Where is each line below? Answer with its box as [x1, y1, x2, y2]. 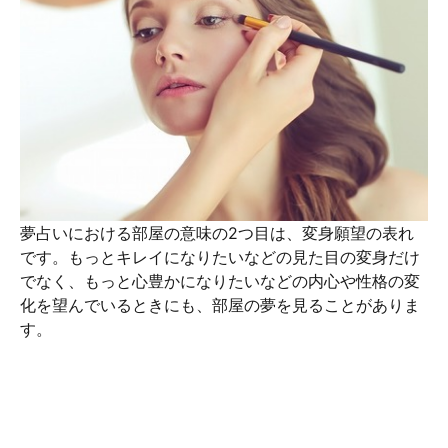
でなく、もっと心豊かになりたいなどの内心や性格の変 [20, 271, 420, 291]
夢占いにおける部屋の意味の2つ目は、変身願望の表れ [20, 223, 414, 243]
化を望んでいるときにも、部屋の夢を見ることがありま [20, 295, 420, 315]
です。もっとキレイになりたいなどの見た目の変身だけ [20, 247, 420, 267]
